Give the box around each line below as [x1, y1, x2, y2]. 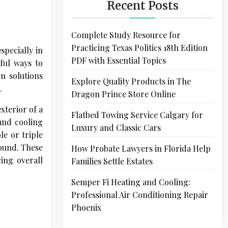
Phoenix [71, 202, 101, 213]
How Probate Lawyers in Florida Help [71, 142, 211, 154]
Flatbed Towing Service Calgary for [71, 109, 203, 120]
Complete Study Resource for [71, 29, 181, 40]
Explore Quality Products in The [71, 75, 191, 87]
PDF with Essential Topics [71, 54, 166, 66]
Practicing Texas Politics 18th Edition [71, 42, 208, 53]
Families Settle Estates [71, 155, 153, 166]
